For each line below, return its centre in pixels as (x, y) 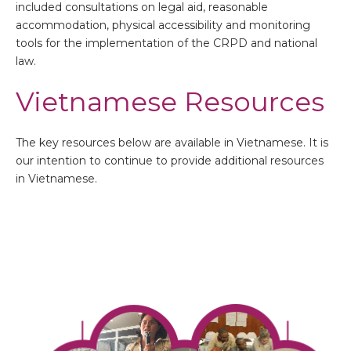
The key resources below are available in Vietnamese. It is (172, 142)
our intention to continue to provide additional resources (170, 160)
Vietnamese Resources (170, 101)
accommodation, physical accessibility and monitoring (163, 25)
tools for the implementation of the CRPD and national (166, 43)
